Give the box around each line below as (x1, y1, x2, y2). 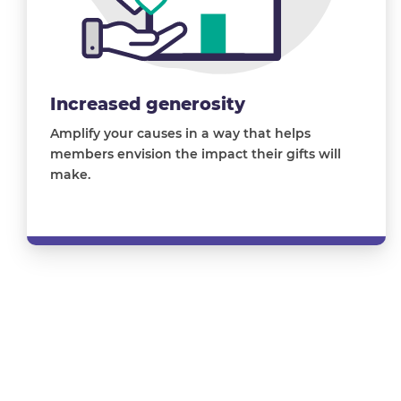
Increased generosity (50, 92, 246, 115)
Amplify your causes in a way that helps (50, 124, 311, 141)
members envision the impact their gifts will (50, 145, 342, 162)
